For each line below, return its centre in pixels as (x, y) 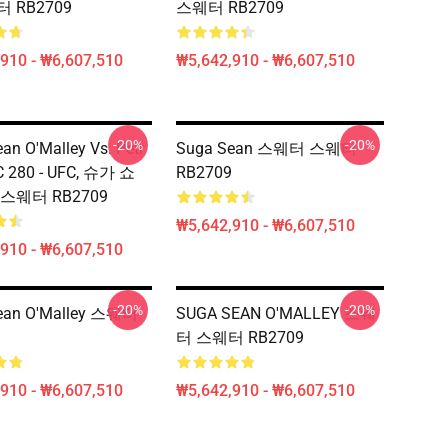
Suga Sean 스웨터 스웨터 (266, 148)
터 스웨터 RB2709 (240, 337)
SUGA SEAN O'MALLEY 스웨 (276, 313)
